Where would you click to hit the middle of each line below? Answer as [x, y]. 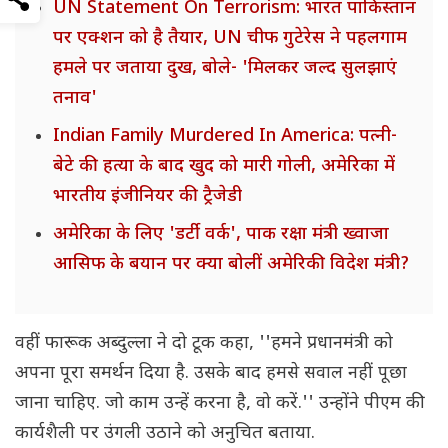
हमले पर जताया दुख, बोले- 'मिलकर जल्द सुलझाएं [225, 69]
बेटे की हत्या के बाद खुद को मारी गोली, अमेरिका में [224, 167]
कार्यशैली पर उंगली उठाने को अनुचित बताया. [165, 434]
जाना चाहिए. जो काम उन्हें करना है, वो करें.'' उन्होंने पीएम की [220, 404]
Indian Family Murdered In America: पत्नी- [225, 137]
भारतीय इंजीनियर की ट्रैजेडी [147, 197]
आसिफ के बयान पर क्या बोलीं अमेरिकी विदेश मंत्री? [231, 265]
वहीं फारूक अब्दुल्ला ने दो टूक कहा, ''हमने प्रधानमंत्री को [204, 344]
